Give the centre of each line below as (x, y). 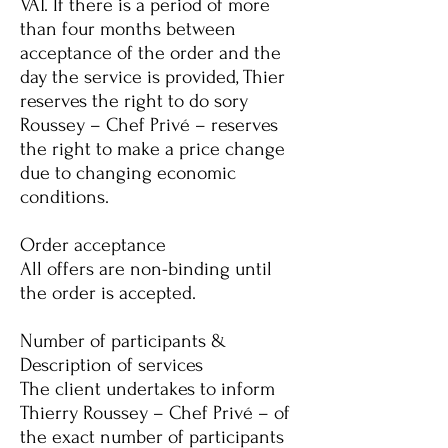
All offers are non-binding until (146, 269)
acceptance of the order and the (150, 53)
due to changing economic (128, 173)
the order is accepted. (108, 293)
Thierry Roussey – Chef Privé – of (155, 413)
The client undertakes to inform (147, 389)
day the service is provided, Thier (152, 77)
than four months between (128, 29)
